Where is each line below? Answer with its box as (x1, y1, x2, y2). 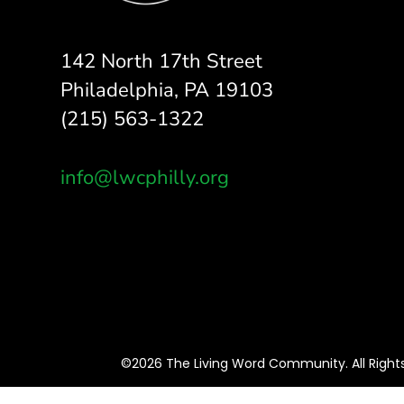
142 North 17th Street (60, 48, 263, 76)
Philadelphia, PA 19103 (60, 77, 274, 105)
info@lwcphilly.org (60, 164, 230, 192)
